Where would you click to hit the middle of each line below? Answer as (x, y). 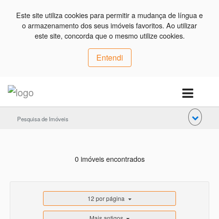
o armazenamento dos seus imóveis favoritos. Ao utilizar (109, 25)
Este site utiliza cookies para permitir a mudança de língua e (109, 15)
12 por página (106, 198)
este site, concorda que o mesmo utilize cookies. (109, 35)
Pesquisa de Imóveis (43, 119)
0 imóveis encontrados (109, 158)
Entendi (109, 57)
